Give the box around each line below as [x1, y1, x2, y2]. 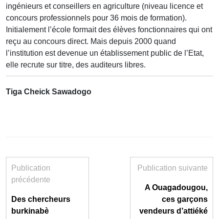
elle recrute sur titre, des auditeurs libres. [6, 60, 146, 69]
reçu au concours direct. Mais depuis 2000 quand [6, 37, 176, 45]
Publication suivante [137, 163, 208, 172]
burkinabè [11, 206, 49, 215]
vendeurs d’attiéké [139, 206, 208, 215]
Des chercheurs [11, 195, 70, 203]
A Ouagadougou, [145, 183, 208, 192]
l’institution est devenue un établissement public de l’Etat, [6, 48, 204, 57]
